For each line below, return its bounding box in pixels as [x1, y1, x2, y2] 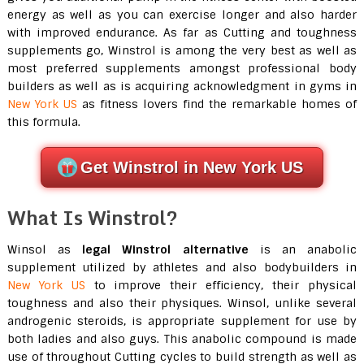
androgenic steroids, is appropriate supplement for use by [6, 314, 357, 328]
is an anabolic [248, 242, 357, 257]
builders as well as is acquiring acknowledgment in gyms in [6, 79, 357, 93]
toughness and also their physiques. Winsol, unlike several [6, 296, 357, 310]
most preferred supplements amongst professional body [6, 61, 357, 76]
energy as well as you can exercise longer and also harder [6, 7, 357, 22]
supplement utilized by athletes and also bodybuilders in [6, 260, 357, 275]
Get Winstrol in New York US [80, 158, 303, 176]
